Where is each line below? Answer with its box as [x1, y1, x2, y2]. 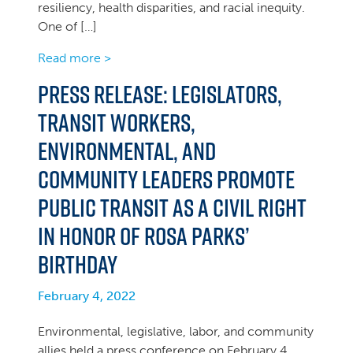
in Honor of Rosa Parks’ [38, 218, 250, 254]
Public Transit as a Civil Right [38, 190, 307, 225]
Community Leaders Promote [38, 162, 295, 197]
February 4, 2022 [38, 288, 136, 303]
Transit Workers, [38, 105, 195, 140]
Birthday [38, 247, 117, 282]
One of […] [38, 19, 97, 34]
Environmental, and [38, 133, 216, 169]
